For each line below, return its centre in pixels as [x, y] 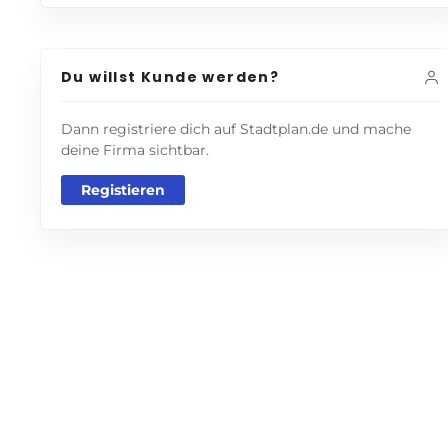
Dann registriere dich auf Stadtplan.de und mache [236, 128]
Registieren [123, 189]
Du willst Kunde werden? [170, 76]
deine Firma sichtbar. [135, 149]
